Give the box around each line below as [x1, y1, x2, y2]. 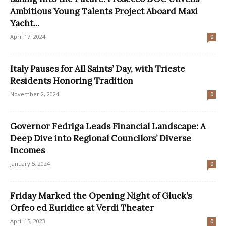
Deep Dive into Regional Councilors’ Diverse [10, 133, 191, 144]
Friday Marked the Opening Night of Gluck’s [10, 190, 192, 202]
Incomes [10, 145, 45, 156]
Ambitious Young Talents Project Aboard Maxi [10, 6, 198, 17]
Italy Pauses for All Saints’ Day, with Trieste [10, 63, 185, 75]
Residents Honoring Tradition [10, 75, 133, 87]
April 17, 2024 [10, 33, 45, 41]
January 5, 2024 [10, 160, 50, 168]
